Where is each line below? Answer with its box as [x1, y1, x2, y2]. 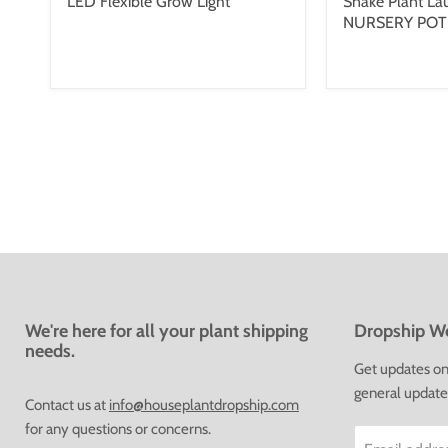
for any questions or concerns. [25, 419, 211, 438]
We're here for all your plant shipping [25, 319, 308, 342]
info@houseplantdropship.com [109, 395, 299, 414]
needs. [25, 339, 79, 362]
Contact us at [25, 395, 109, 414]
